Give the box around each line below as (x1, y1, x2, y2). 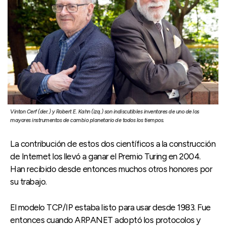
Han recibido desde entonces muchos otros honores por (10, 163, 212, 174)
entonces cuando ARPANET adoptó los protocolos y (10, 214, 201, 225)
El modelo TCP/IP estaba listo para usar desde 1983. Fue (10, 202, 211, 212)
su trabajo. (10, 176, 47, 187)
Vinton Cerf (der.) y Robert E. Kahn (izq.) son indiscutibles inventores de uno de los (10, 108, 199, 115)
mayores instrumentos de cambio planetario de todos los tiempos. (10, 117, 164, 124)
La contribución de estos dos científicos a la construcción (10, 138, 215, 149)
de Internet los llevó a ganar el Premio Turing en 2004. (10, 151, 201, 161)
